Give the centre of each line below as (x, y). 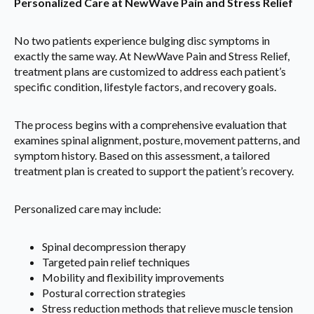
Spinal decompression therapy (114, 247)
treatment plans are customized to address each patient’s (150, 71)
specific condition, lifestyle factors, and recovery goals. (145, 87)
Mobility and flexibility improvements (133, 278)
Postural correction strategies (114, 293)
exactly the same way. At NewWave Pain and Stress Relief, (152, 56)
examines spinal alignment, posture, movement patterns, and (157, 140)
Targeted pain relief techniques (116, 262)
